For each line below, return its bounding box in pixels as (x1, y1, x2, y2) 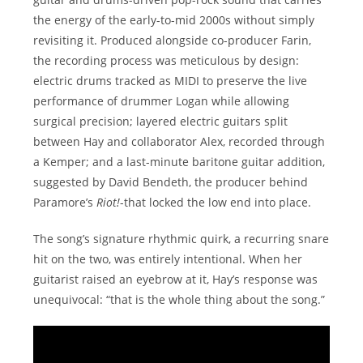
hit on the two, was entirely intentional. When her (33, 251, 303, 267)
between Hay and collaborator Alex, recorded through (33, 134, 326, 150)
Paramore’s (33, 194, 94, 211)
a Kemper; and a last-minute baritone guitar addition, (33, 154, 326, 170)
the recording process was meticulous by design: (33, 53, 300, 69)
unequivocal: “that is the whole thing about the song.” (33, 292, 326, 308)
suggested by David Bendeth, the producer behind (33, 174, 309, 190)
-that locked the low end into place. (120, 194, 312, 211)
